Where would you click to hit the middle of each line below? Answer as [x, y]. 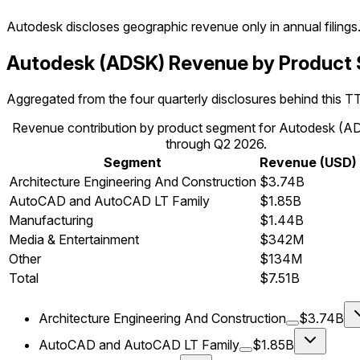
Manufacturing [51, 221]
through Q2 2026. [216, 144]
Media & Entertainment [74, 240]
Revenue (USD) [308, 163]
